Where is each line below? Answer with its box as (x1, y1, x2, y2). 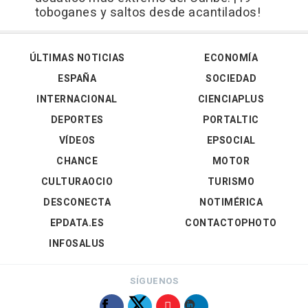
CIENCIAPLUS (197, 92, 265, 107)
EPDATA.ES (49, 216, 104, 231)
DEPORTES (50, 113, 104, 128)
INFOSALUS (49, 236, 105, 252)
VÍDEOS (58, 133, 96, 148)
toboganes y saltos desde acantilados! (34, 3, 261, 23)
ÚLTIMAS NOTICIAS (29, 51, 125, 66)
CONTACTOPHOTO (185, 216, 277, 231)
